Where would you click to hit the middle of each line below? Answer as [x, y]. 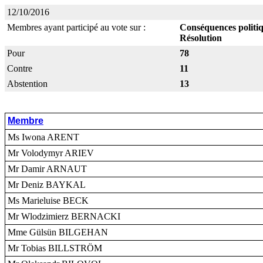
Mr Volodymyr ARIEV [51, 153]
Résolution [202, 38]
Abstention [27, 84]
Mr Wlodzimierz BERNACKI [64, 216]
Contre [20, 68]
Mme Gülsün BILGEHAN [58, 232]
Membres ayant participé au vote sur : [76, 27]
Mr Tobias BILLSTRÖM [55, 248]
